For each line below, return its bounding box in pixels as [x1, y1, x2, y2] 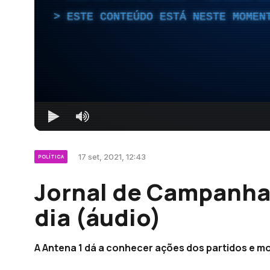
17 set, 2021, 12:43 [78, 151, 146, 162]
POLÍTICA [38, 152, 64, 160]
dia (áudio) [34, 201, 161, 233]
